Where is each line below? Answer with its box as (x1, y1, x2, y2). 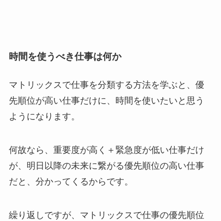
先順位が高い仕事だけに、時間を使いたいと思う (8, 95, 204, 106)
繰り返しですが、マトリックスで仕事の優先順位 (8, 210, 204, 220)
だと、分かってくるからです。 (8, 176, 133, 186)
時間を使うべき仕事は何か (8, 51, 121, 62)
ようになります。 (8, 111, 80, 121)
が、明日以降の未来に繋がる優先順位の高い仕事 (8, 160, 204, 171)
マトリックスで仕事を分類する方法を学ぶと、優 (8, 79, 204, 90)
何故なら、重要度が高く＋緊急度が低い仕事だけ (8, 145, 204, 155)
